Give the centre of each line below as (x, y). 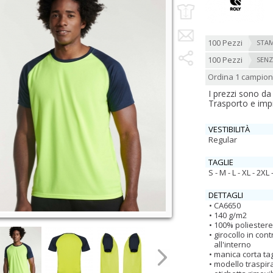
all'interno (232, 244)
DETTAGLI (226, 195)
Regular (223, 140)
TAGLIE (221, 162)
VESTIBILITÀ (229, 129)
